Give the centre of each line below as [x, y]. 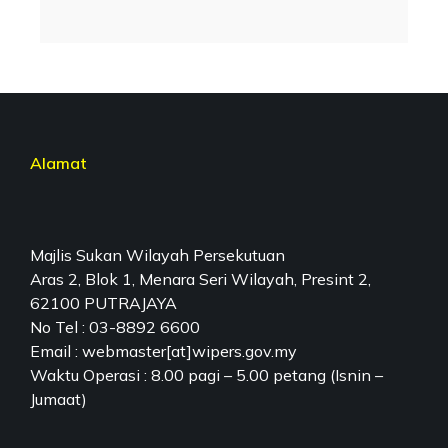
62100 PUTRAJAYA [103, 303]
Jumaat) [60, 399]
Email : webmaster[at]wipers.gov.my [163, 351]
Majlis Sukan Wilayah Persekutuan [157, 255]
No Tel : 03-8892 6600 [115, 327]
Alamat [58, 163]
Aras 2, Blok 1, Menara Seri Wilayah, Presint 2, [200, 279]
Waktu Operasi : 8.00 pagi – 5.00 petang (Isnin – [206, 375]
